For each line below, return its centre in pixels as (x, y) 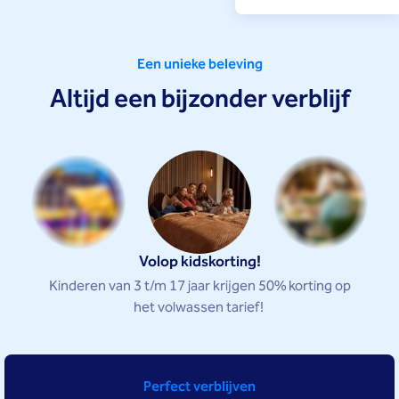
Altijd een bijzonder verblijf (199, 100)
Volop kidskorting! (199, 263)
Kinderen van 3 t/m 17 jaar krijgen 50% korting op (199, 287)
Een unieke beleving (199, 65)
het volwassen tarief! (199, 308)
